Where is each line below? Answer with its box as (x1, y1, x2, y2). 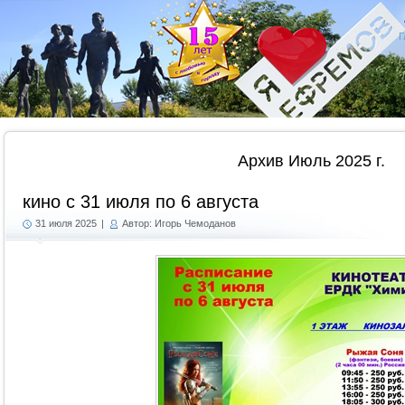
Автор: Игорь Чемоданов (122, 218, 236, 229)
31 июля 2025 (35, 218, 97, 229)
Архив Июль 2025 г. (238, 152, 385, 170)
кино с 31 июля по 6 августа (23, 192, 259, 212)
